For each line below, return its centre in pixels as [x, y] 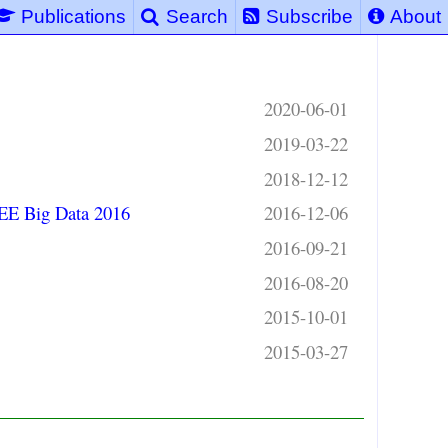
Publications [71, 16]
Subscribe [307, 16]
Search [195, 16]
